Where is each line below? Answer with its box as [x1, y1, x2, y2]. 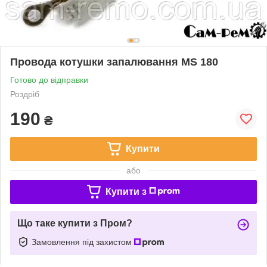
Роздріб [10, 89, 39, 99]
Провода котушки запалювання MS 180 [10, 55, 218, 68]
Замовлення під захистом [32, 237, 134, 247]
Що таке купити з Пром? [17, 218, 132, 228]
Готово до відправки [10, 74, 88, 85]
